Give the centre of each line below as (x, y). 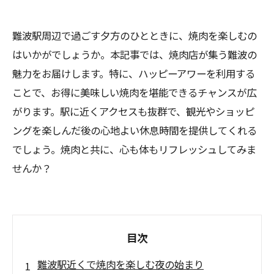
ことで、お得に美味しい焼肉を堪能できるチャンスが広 (134, 92)
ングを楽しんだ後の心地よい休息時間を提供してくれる (135, 130)
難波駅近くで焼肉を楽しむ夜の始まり (120, 264)
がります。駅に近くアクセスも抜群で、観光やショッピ (133, 111)
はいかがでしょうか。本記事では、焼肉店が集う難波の (135, 54)
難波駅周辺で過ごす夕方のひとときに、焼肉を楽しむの (135, 35)
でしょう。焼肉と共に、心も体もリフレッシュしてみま (134, 149)
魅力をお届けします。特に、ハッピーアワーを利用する (134, 73)
